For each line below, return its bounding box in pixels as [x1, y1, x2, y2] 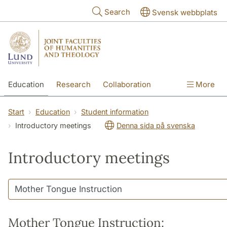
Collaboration [103, 79, 151, 89]
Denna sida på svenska [117, 121, 195, 130]
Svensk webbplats [152, 8, 217, 17]
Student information [81, 107, 148, 116]
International [8, 101, 53, 111]
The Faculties [106, 101, 155, 111]
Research [56, 79, 91, 89]
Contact [65, 101, 94, 111]
